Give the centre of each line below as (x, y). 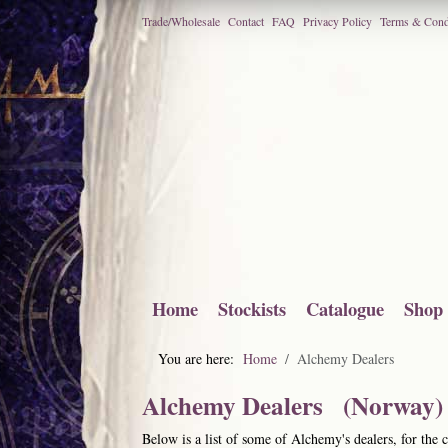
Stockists (252, 308)
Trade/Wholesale (181, 21)
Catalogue (345, 308)
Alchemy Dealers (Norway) (292, 405)
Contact (246, 21)
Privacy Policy (337, 21)
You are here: (200, 358)
